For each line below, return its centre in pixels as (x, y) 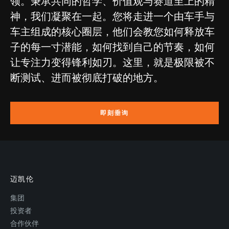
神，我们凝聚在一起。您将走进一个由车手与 (112, 16)
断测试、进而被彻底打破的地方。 (87, 77)
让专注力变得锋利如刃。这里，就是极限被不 (112, 62)
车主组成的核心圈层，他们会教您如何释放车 (112, 31)
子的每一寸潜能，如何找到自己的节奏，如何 (112, 47)
